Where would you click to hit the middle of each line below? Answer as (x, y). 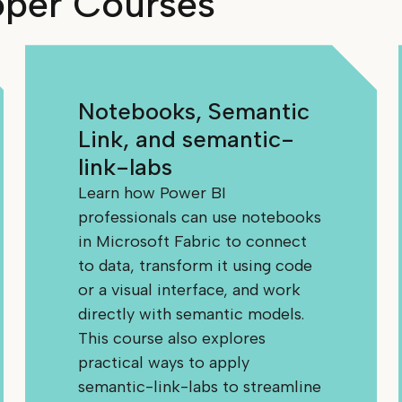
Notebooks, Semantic (194, 112)
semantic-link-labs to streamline (200, 387)
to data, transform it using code (196, 266)
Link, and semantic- (187, 140)
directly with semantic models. (192, 315)
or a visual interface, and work (190, 290)
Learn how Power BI (153, 193)
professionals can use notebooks (200, 218)
